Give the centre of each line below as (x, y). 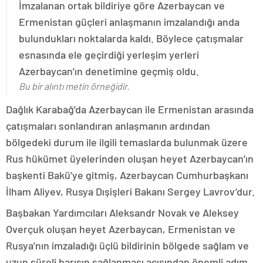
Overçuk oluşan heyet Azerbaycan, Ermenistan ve (121, 229)
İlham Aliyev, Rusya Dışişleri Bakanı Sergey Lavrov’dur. (130, 191)
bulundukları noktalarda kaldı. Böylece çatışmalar (131, 38)
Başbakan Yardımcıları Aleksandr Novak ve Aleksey (122, 212)
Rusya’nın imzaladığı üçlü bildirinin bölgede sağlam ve (127, 245)
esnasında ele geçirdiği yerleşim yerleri (109, 54)
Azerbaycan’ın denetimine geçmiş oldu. (109, 71)
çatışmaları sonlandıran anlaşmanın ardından (108, 125)
